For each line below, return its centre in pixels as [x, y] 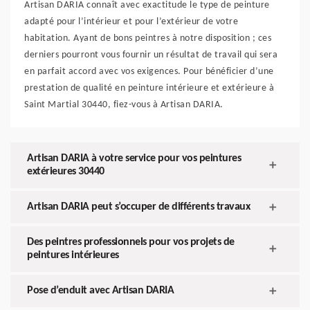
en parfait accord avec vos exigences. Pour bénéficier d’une [149, 72]
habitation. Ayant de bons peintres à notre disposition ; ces [148, 39]
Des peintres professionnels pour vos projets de [131, 243]
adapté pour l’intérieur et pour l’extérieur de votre [131, 22]
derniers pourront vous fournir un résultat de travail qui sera [151, 55]
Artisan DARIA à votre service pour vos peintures [134, 159]
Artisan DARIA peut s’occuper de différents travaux [138, 207]
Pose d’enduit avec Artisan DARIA [100, 291]
